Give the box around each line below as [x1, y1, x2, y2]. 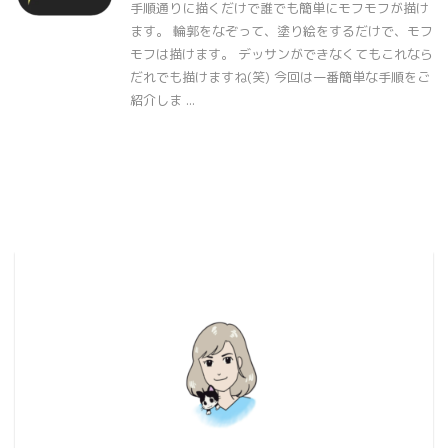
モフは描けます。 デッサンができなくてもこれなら [130, 45, 433, 63]
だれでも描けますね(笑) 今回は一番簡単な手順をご [130, 68, 430, 86]
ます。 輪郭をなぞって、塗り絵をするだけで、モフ [130, 22, 433, 40]
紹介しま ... [130, 91, 195, 109]
